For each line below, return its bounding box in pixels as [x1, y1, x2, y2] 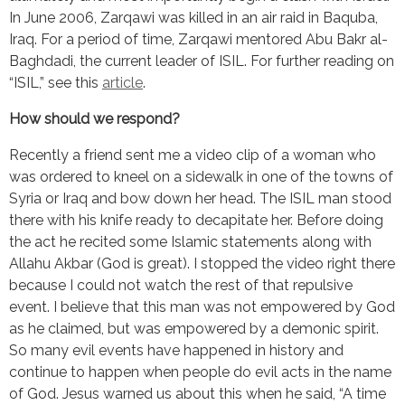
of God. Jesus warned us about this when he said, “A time [9, 384, 386, 402]
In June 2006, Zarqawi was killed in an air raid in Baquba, [9, 8, 378, 26]
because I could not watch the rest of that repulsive [9, 276, 353, 294]
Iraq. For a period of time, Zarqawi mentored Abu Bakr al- [9, 30, 388, 48]
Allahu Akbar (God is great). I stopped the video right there [9, 254, 395, 272]
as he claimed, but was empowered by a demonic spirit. [9, 319, 379, 337]
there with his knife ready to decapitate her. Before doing [9, 211, 383, 229]
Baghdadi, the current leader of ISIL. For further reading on [9, 52, 394, 70]
